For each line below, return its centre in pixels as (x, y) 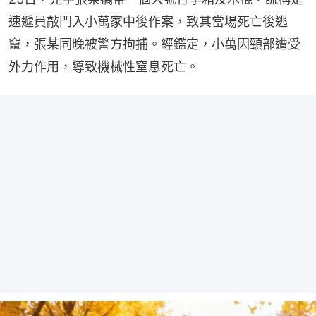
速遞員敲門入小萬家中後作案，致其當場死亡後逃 (148, 21)
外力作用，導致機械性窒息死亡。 (104, 66)
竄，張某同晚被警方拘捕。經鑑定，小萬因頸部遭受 (154, 44)
